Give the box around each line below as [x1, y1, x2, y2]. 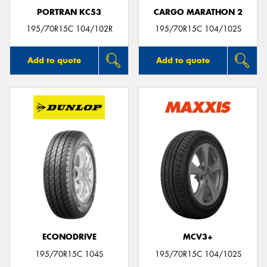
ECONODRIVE [42, 232, 97, 243]
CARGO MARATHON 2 [153, 7, 243, 17]
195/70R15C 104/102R [26, 24, 113, 35]
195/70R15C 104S [35, 249, 103, 259]
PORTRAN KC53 [37, 7, 101, 17]
